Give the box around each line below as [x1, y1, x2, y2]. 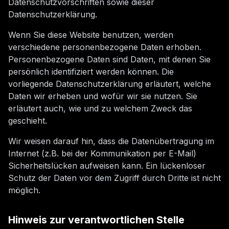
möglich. [8, 185, 40, 195]
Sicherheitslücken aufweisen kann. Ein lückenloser [8, 161, 205, 171]
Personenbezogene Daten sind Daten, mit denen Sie [8, 54, 211, 64]
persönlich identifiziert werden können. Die [8, 66, 174, 77]
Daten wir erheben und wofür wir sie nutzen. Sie [8, 91, 197, 101]
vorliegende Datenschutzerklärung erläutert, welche [8, 79, 211, 89]
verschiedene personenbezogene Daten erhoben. [8, 42, 201, 52]
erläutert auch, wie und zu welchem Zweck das [8, 103, 192, 113]
